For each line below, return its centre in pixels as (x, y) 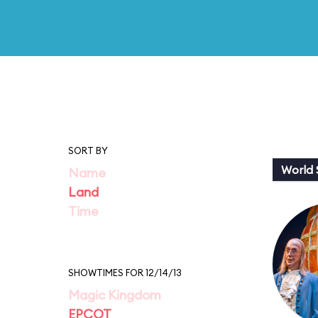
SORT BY (88, 150)
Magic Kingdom (115, 295)
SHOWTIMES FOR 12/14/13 (125, 273)
